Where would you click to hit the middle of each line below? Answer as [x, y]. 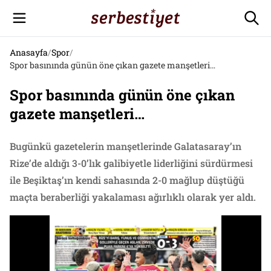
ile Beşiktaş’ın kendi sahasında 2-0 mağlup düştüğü [127, 180]
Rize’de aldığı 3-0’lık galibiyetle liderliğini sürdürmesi [131, 163]
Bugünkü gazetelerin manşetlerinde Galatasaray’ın [126, 146]
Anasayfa [29, 52]
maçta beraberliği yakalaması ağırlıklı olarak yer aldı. [133, 197]
